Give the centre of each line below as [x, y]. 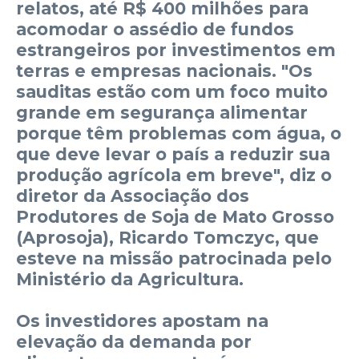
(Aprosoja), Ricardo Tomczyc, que [167, 237]
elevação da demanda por [134, 341]
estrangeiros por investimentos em [176, 50]
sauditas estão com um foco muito [172, 91]
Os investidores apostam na [142, 321]
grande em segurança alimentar [162, 112]
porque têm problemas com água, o [179, 133]
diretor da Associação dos [133, 196]
